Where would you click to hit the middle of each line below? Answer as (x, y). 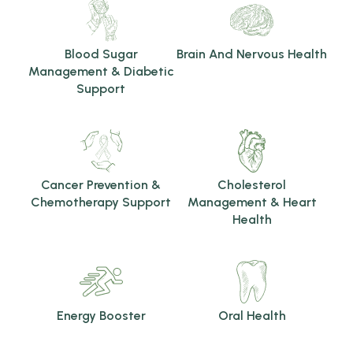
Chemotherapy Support (101, 202)
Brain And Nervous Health (252, 54)
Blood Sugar (101, 54)
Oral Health (252, 315)
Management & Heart (252, 202)
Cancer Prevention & (101, 184)
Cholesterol (252, 184)
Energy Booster (101, 315)
